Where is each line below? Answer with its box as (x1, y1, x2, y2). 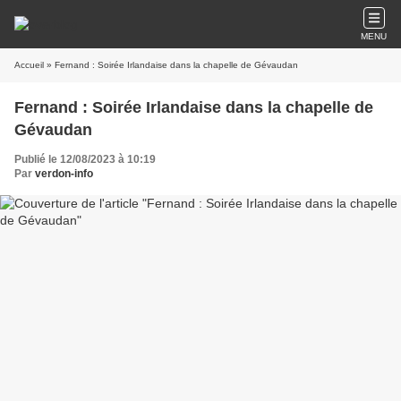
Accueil (14, 60, 44, 70)
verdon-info (35, 167, 93, 180)
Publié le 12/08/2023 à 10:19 (14, 153, 156, 166)
